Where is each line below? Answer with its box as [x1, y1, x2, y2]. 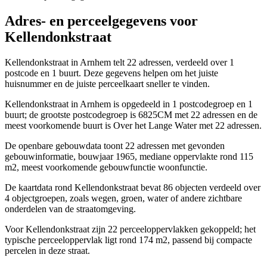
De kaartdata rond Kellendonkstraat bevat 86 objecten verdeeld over [5, 182, 260, 193]
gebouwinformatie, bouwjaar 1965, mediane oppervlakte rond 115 [5, 151, 253, 162]
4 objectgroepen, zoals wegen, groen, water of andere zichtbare [5, 193, 242, 204]
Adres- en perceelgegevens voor [5, 13, 198, 29]
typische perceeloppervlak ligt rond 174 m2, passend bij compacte [5, 235, 252, 246]
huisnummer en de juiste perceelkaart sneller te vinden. [5, 79, 210, 89]
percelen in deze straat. [5, 246, 90, 256]
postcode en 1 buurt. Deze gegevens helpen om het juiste [5, 68, 218, 79]
